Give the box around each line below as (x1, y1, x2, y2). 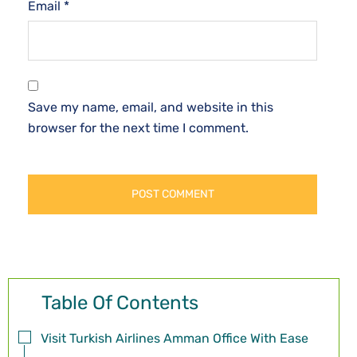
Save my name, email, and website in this (28, 100, 273, 116)
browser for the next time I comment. (28, 120, 249, 136)
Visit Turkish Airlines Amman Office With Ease (41, 331, 308, 347)
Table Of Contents (41, 292, 199, 315)
